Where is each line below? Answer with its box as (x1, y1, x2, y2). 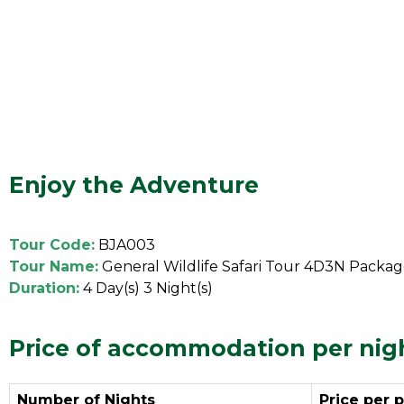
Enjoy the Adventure (9, 171, 259, 198)
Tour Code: (9, 236, 95, 253)
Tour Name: (9, 258, 98, 275)
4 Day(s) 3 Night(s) (79, 280, 213, 297)
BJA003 (95, 236, 155, 253)
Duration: (9, 280, 79, 297)
